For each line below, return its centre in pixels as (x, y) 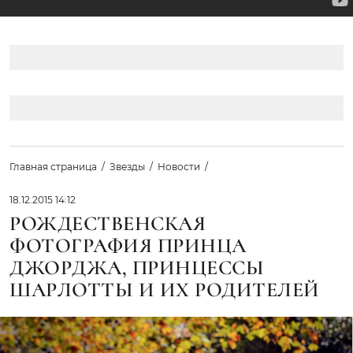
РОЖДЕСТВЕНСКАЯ (108, 224)
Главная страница (53, 167)
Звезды (127, 167)
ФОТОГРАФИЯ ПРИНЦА (128, 246)
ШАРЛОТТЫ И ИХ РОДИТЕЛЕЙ (165, 290)
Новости (179, 167)
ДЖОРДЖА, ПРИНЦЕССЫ (137, 268)
